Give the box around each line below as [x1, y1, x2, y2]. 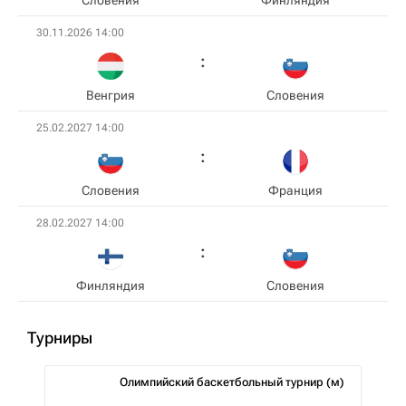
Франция [268, 183, 323, 198]
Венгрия [86, 88, 135, 102]
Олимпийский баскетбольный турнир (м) [120, 375, 344, 389]
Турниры [27, 328, 92, 347]
